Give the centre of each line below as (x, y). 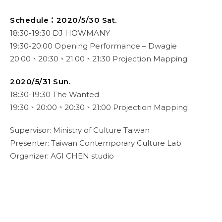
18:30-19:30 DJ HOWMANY (60, 33)
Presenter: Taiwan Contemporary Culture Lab (96, 143)
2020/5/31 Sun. (40, 82)
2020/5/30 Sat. (86, 20)
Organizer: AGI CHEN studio (62, 156)
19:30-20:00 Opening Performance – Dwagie (93, 46)
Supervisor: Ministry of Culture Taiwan (80, 130)
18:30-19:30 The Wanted (55, 94)
